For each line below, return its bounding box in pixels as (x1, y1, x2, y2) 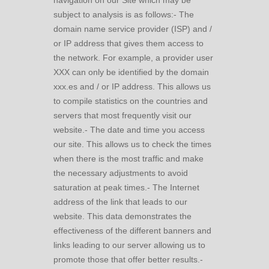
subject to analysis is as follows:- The (53, 10, 194, 19)
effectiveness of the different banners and (53, 226, 211, 235)
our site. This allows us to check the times (53, 139, 211, 149)
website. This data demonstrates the (53, 211, 192, 221)
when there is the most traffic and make (53, 154, 204, 163)
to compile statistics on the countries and (53, 96, 208, 106)
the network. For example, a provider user (53, 53, 213, 62)
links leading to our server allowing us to (53, 240, 205, 250)
